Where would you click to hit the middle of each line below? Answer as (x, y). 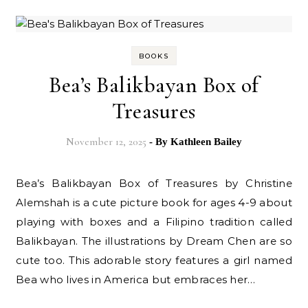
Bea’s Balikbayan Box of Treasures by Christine (20, 184)
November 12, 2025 (106, 142)
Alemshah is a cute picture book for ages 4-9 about (154, 203)
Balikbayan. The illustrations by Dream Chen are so (154, 241)
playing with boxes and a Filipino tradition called (154, 222)
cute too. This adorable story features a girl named (154, 261)
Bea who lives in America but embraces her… (136, 280)
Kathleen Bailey (206, 142)
